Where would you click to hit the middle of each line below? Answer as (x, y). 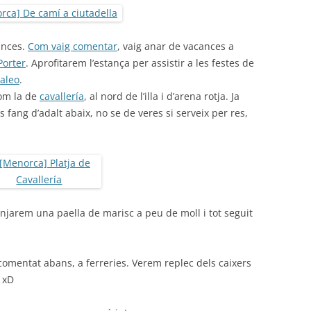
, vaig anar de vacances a (176, 46)
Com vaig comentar (73, 46)
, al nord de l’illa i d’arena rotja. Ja (162, 96)
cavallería (62, 96)
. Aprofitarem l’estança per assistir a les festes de (140, 63)
